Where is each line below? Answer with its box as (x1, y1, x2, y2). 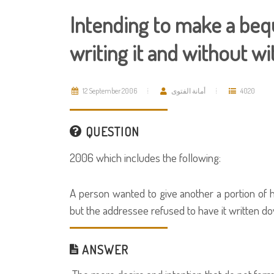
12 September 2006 (81, 86, 137, 95)
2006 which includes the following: (70, 150, 221, 165)
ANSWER (79, 242, 128, 258)
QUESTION (83, 124, 139, 139)
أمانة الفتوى (171, 86, 206, 95)
